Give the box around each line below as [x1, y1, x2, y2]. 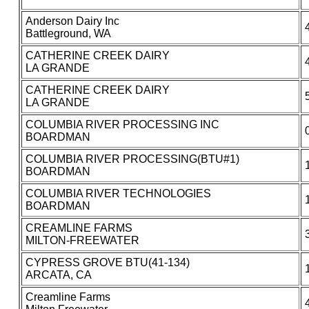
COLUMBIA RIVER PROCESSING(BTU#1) [25, 153, 239, 166]
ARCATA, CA [25, 269, 92, 281]
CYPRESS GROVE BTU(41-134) [25, 257, 190, 269]
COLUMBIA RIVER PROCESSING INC [25, 119, 219, 131]
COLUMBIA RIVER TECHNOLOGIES [25, 188, 211, 200]
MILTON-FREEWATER [25, 235, 139, 247]
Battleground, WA [25, 28, 111, 40]
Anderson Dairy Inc [25, 15, 119, 28]
